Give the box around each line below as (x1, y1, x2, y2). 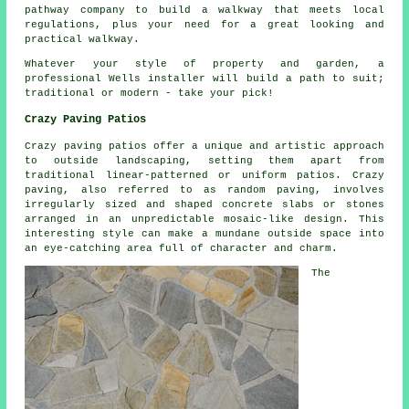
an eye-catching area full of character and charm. (25, 243, 339, 255)
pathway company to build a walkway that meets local (25, 5, 384, 16)
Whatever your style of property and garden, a (25, 58, 384, 70)
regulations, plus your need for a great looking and (25, 19, 384, 31)
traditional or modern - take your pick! (25, 88, 275, 100)
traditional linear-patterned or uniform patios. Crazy (25, 170, 384, 182)
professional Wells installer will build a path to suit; (25, 73, 384, 85)
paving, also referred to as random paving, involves (25, 184, 384, 196)
